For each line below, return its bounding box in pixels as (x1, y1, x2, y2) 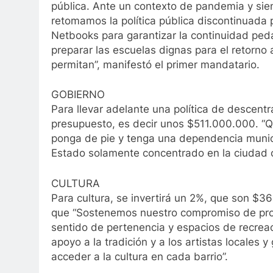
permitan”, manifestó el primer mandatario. (51, 58, 260, 71)
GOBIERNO (51, 88, 105, 101)
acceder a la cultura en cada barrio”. (51, 250, 228, 263)
